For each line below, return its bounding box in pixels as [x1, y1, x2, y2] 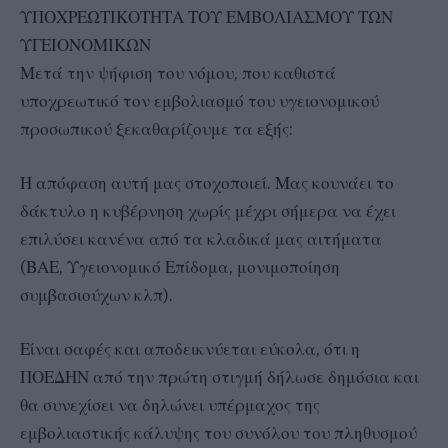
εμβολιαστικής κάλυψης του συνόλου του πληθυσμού [20, 422, 417, 445]
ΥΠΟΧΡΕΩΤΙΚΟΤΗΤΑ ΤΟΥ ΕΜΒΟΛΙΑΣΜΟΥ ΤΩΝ [20, 5, 393, 28]
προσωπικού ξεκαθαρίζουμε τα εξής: [20, 117, 293, 140]
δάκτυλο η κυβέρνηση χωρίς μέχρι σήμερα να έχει [20, 199, 396, 222]
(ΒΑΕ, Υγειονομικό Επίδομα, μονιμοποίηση [20, 255, 340, 278]
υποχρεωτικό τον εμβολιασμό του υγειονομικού [20, 89, 379, 112]
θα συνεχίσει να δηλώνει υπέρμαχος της [20, 394, 320, 417]
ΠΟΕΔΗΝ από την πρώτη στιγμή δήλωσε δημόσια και [20, 366, 419, 389]
